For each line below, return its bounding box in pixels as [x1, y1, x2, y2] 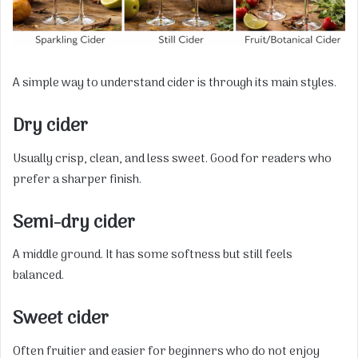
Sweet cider [13, 304, 109, 335]
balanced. [13, 266, 64, 286]
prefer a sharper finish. [13, 169, 141, 189]
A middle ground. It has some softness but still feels [13, 245, 292, 265]
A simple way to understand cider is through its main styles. [13, 74, 336, 93]
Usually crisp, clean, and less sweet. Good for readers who [13, 149, 332, 169]
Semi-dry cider [13, 207, 135, 238]
